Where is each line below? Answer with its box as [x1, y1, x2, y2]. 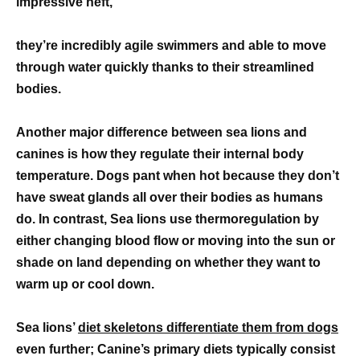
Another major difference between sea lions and [16, 125, 307, 139]
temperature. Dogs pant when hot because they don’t [16, 169, 339, 182]
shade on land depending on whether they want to [16, 256, 321, 269]
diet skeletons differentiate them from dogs [78, 321, 338, 335]
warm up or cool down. [16, 277, 154, 291]
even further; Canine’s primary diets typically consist [16, 342, 335, 357]
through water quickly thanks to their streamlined [16, 59, 314, 74]
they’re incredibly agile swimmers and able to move [16, 38, 326, 52]
